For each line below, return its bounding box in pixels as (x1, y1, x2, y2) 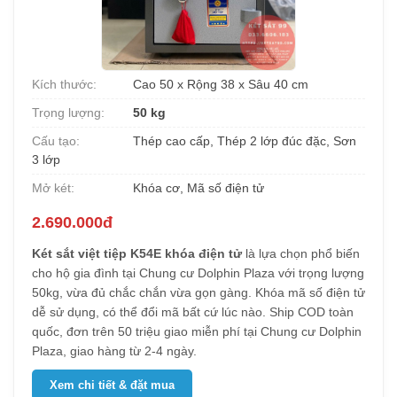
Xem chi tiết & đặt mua (50, 378, 175, 392)
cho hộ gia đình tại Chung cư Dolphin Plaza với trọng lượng (32, 266, 364, 280)
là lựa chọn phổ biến (242, 246, 360, 261)
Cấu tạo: (32, 134, 80, 148)
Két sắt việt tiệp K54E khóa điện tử (32, 246, 242, 261)
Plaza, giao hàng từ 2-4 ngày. (32, 344, 197, 358)
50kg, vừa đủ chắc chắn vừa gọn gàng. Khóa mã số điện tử (32, 285, 365, 300)
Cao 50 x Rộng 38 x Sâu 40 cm (129, 77, 308, 91)
